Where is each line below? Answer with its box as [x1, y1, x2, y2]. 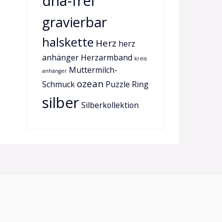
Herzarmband [80, 52, 132, 63]
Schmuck [42, 79, 75, 90]
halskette [42, 34, 94, 50]
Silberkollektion [81, 100, 139, 111]
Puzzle [105, 79, 130, 90]
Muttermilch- [68, 64, 117, 75]
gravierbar [42, 13, 107, 31]
